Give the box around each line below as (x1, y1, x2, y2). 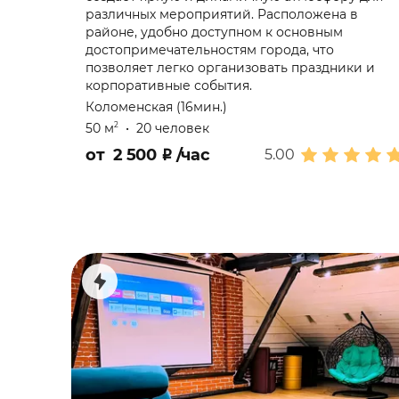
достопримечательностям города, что (85, 42, 334, 58)
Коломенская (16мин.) (85, 99, 227, 115)
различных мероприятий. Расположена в (85, 6, 358, 22)
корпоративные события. (85, 77, 252, 94)
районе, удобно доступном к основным (85, 24, 343, 40)
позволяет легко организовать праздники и (85, 60, 375, 76)
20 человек (136, 120, 209, 136)
